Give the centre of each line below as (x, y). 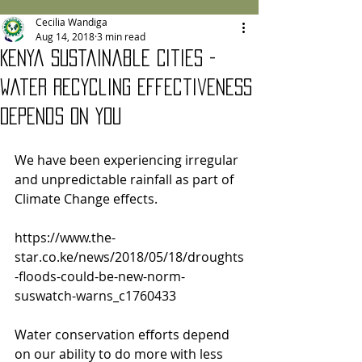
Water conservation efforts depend (124, 335)
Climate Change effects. (89, 199)
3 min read (121, 36)
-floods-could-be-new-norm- (100, 276)
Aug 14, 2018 (65, 36)
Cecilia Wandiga (72, 22)
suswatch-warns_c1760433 (95, 296)
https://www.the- (65, 238)
